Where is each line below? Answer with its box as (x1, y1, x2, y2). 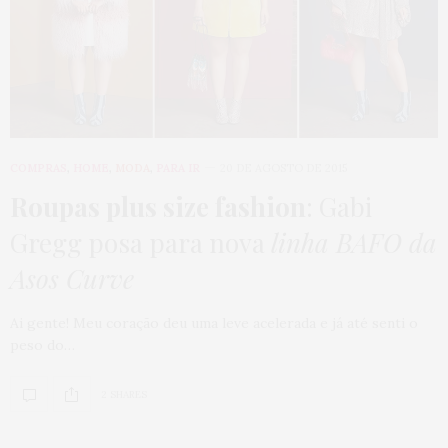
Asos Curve (10, 261, 134, 297)
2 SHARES (101, 387, 147, 401)
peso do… (10, 336, 75, 355)
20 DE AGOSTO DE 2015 (220, 161, 347, 176)
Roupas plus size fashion (10, 189, 306, 225)
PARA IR (156, 161, 200, 176)
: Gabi (306, 189, 372, 225)
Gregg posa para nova (10, 225, 271, 261)
